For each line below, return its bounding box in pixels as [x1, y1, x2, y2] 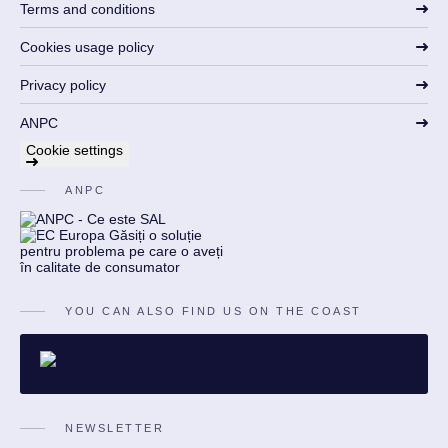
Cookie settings [26, 141, 123, 158]
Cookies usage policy [20, 38, 154, 55]
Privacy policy [20, 76, 106, 93]
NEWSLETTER [65, 421, 164, 434]
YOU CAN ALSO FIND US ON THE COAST [65, 304, 362, 317]
